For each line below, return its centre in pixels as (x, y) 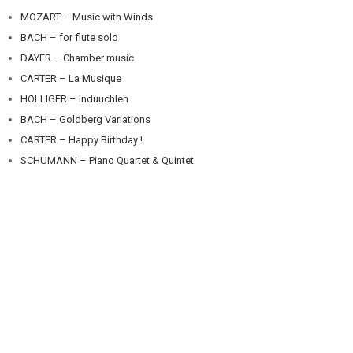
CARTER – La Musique (71, 78)
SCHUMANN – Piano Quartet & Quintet (107, 160)
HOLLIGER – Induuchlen (74, 99)
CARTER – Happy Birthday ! (82, 140)
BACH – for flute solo (69, 37)
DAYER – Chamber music (77, 58)
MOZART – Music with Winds (87, 17)
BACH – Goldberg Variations (85, 119)
